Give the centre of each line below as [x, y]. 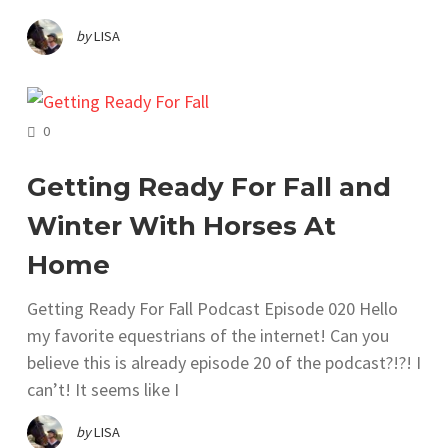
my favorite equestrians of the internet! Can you [208, 335]
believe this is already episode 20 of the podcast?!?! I [224, 362]
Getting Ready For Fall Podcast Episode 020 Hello [212, 308]
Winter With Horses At [181, 225]
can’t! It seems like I [103, 389]
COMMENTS [83, 128]
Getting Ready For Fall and [209, 186]
